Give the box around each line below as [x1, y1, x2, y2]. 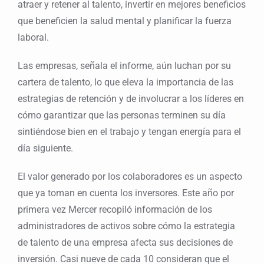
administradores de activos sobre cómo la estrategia [18, 220, 235, 232]
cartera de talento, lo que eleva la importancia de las [18, 77, 233, 88]
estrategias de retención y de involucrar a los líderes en [18, 93, 244, 105]
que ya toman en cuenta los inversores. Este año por [18, 187, 234, 199]
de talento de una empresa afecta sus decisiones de [18, 237, 233, 249]
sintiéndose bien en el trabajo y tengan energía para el [18, 126, 241, 138]
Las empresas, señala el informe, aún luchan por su [18, 60, 231, 72]
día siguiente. [18, 143, 73, 154]
